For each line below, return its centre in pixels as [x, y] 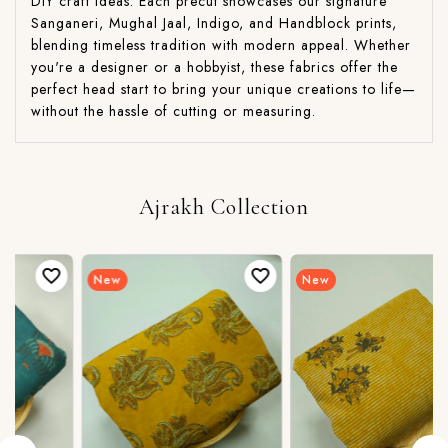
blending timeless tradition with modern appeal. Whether [221, 44]
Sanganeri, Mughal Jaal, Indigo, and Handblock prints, [214, 22]
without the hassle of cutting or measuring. [173, 110]
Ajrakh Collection [224, 206]
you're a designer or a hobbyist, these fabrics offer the [214, 66]
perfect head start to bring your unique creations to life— [223, 88]
